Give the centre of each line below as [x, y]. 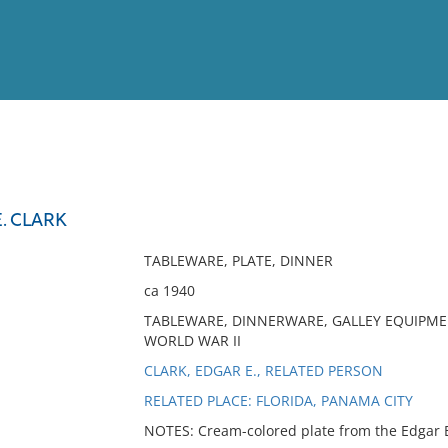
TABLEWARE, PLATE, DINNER [238, 260]
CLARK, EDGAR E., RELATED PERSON [263, 370]
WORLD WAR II [192, 340]
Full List [408, 195]
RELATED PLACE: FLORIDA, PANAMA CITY [278, 400]
